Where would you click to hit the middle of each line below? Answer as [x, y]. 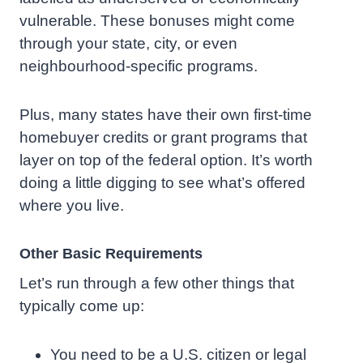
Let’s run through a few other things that [157, 284]
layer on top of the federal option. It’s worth [166, 160]
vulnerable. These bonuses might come [157, 21]
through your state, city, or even [128, 44]
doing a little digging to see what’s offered [162, 183]
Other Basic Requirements [111, 254]
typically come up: [82, 306]
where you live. [72, 206]
